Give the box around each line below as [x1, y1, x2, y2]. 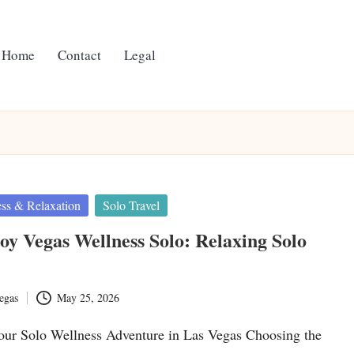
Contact [58, 46, 102, 65]
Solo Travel [103, 196, 160, 213]
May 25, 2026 [56, 290, 119, 306]
